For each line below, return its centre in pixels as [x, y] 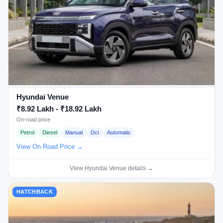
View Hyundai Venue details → [111, 168]
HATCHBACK [35, 192]
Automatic [119, 133]
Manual [74, 133]
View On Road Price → [50, 146]
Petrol [27, 133]
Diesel [50, 133]
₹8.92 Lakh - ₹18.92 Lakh [59, 109]
